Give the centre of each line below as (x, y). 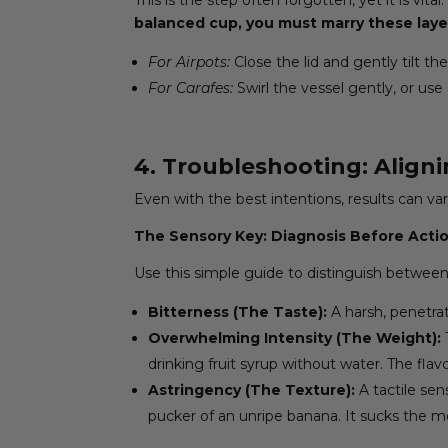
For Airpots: (189, 61)
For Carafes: (191, 87)
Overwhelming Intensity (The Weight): (295, 337)
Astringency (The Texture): (252, 389)
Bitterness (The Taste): (238, 311)
